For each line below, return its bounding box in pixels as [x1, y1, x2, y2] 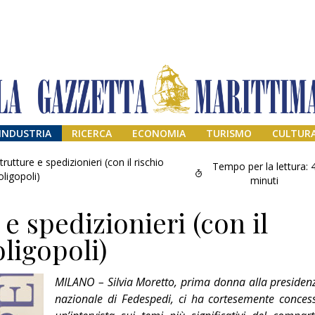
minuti [250, 174, 279, 187]
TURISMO [205, 127, 252, 141]
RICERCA [72, 127, 112, 141]
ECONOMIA [132, 127, 186, 141]
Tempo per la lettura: [212, 160, 309, 173]
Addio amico [212, 286, 295, 306]
